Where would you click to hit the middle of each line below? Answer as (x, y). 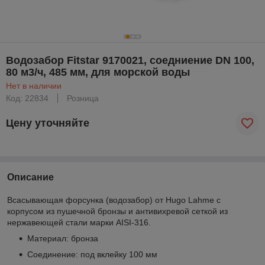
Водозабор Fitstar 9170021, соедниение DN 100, (130, 60)
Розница (83, 98)
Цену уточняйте (48, 123)
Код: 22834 (27, 98)
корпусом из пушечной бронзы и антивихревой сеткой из (117, 211)
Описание (30, 177)
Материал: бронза (63, 238)
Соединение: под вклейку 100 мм (92, 254)
